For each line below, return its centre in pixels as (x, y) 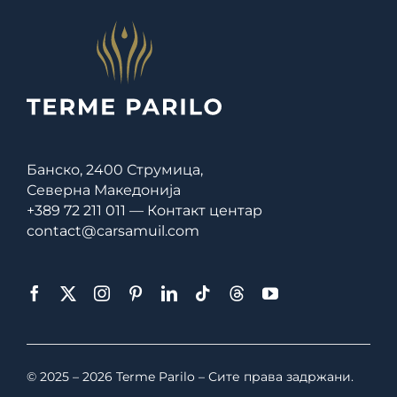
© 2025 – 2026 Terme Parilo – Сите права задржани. (190, 376)
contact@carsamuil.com (113, 230)
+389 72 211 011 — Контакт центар (144, 210)
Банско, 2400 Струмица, (114, 169)
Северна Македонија (103, 190)
